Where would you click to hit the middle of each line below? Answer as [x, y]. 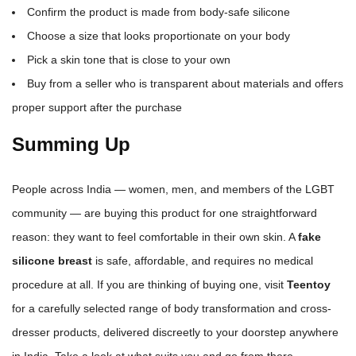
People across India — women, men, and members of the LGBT [173, 190]
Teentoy [309, 285]
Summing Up [71, 145]
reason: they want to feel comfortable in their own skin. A [155, 237]
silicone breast [52, 261]
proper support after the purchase [97, 108]
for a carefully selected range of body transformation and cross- [172, 309]
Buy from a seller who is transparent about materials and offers [185, 84]
